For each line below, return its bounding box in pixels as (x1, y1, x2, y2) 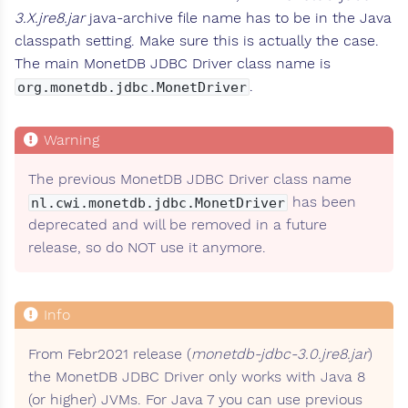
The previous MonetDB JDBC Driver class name (28, 170, 352, 189)
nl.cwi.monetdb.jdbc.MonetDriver (31, 195, 285, 211)
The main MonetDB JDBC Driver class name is (15, 55, 331, 73)
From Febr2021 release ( (28, 345, 191, 363)
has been (288, 193, 356, 211)
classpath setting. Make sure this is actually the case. (15, 32, 379, 50)
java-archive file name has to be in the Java (85, 9, 392, 27)
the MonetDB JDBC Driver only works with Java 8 (28, 368, 365, 386)
